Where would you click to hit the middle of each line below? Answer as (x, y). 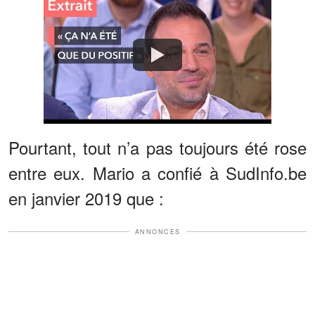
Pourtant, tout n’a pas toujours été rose (157, 147)
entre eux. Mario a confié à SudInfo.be (157, 172)
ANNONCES (157, 231)
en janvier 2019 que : (86, 198)
